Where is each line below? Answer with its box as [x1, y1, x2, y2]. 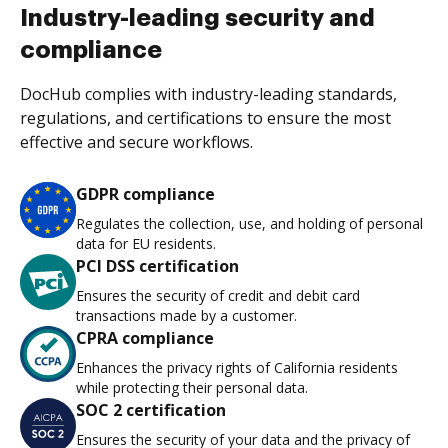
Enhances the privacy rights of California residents [76, 358, 398, 377]
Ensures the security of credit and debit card [76, 286, 360, 305]
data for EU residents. [76, 234, 216, 253]
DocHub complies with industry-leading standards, [20, 83, 397, 105]
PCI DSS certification [76, 255, 239, 277]
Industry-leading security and [20, 6, 375, 30]
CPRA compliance [76, 327, 214, 349]
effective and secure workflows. [20, 131, 253, 153]
